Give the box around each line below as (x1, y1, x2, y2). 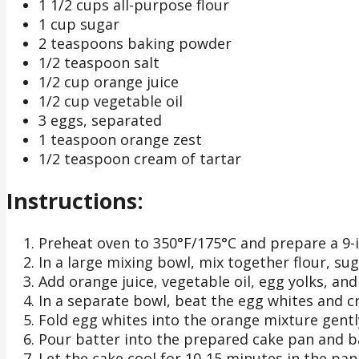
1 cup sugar (38, 14, 119, 34)
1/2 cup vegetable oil (38, 91, 183, 111)
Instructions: (6, 186, 143, 216)
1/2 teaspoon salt (38, 52, 159, 72)
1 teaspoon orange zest (38, 129, 202, 149)
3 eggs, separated (38, 110, 162, 130)
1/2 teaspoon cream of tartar (38, 148, 241, 168)
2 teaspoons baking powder (38, 33, 232, 53)
